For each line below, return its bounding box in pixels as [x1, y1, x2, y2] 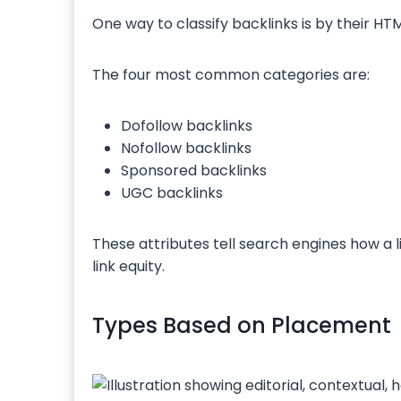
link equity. [92, 255, 165, 277]
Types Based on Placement [92, 310, 391, 340]
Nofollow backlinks [121, 137, 252, 158]
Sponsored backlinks [121, 159, 267, 181]
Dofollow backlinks [121, 115, 252, 136]
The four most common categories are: [92, 64, 370, 85]
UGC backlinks [121, 182, 223, 203]
